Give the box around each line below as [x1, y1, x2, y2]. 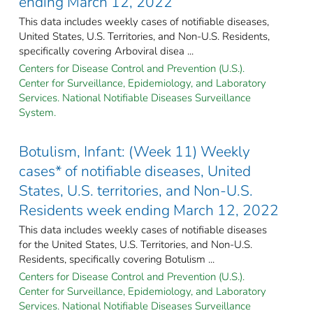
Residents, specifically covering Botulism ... [19, 252, 214, 266]
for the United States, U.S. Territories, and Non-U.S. [19, 237, 252, 252]
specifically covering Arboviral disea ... [19, 43, 194, 58]
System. [19, 105, 56, 119]
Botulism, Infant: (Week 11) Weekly [19, 141, 250, 161]
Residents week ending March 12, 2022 [19, 200, 279, 220]
